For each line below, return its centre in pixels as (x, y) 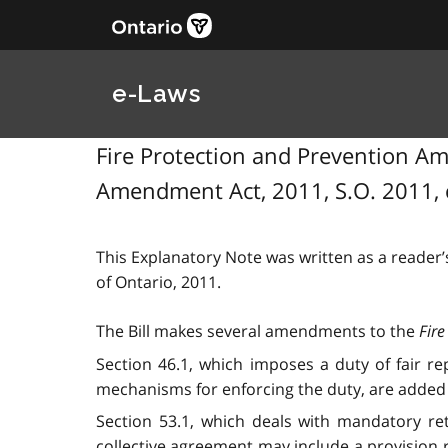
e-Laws (156, 93)
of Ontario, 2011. (158, 282)
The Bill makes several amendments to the (257, 331)
